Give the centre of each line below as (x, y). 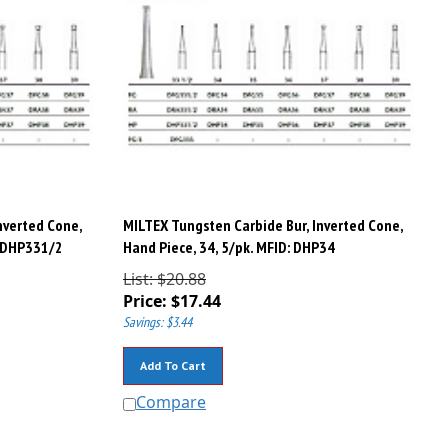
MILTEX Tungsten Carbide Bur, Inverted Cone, (262, 216)
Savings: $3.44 (157, 313)
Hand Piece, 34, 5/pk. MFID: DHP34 (228, 238)
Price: (144, 292)
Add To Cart (172, 357)
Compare (170, 393)
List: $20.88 (164, 270)
